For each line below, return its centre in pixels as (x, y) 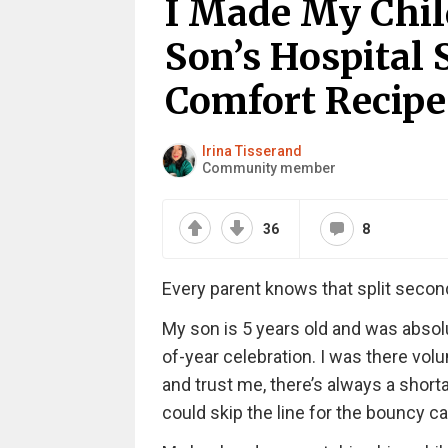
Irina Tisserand (251, 151)
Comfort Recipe (305, 101)
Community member (268, 168)
